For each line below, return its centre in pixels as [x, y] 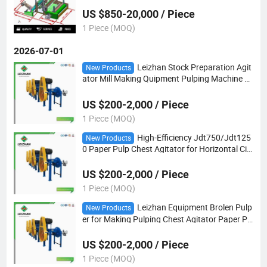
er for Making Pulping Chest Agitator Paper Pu [167, 219]
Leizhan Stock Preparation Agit [194, 68]
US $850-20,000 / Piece [138, 14]
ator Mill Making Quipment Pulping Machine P [166, 79]
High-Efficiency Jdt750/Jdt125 [194, 137]
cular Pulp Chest [112, 159]
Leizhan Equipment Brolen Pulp [194, 208]
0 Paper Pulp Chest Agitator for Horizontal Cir [166, 149]
